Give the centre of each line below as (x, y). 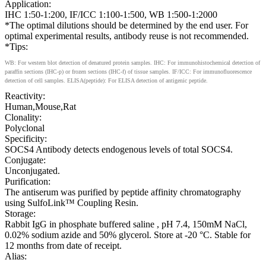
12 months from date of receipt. (63, 245)
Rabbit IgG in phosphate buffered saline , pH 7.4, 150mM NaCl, (126, 224)
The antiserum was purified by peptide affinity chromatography (123, 192)
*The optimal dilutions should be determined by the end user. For (126, 25)
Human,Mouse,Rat (40, 106)
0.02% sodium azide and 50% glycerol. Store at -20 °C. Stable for (128, 235)
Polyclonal (25, 128)
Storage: (20, 213)
